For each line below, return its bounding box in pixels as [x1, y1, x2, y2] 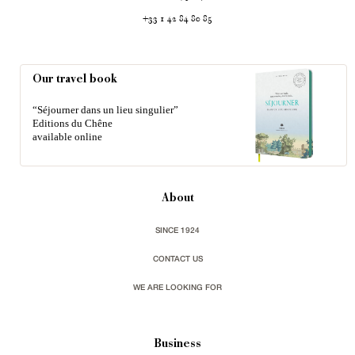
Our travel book [32, 74, 117, 86]
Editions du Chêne [32, 116, 113, 129]
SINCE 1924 [155, 225, 200, 235]
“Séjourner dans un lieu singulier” [32, 103, 178, 116]
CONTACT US [152, 254, 203, 264]
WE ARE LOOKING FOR [133, 282, 222, 292]
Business [154, 339, 201, 351]
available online [32, 130, 102, 143]
